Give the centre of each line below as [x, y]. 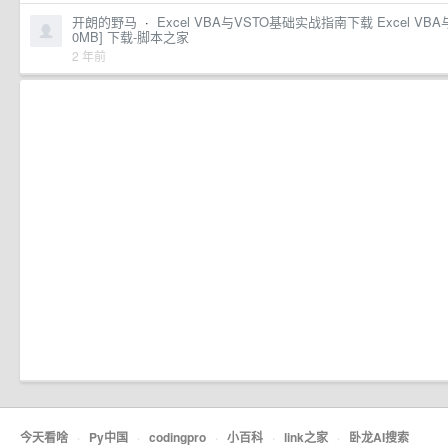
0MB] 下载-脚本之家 [130, 36]
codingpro [177, 437]
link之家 [306, 437]
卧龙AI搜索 [379, 437]
